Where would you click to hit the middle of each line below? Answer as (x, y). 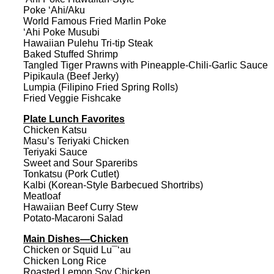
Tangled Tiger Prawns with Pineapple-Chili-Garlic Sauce (146, 65)
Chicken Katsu (55, 130)
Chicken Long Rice (65, 261)
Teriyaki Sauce (55, 152)
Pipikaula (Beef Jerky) (71, 76)
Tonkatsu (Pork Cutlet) (71, 174)
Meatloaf (42, 196)
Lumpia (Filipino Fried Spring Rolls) (101, 87)
